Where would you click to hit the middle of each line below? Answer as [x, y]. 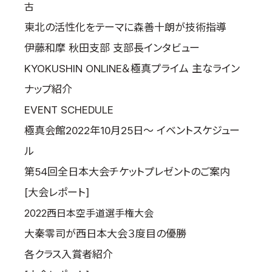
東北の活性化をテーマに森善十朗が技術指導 [125, 27]
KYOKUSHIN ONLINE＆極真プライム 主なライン [132, 69]
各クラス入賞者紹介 [69, 254]
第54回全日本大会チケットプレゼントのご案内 [127, 172]
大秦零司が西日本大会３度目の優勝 [105, 234]
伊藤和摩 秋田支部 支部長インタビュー [112, 48]
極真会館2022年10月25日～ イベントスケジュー [132, 131]
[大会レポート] [57, 192]
